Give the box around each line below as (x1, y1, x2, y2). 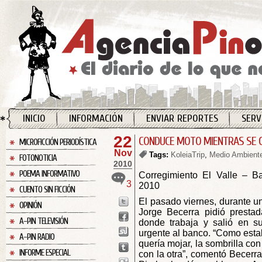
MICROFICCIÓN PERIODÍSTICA (19, 137, 96, 147)
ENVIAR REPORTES (146, 112, 218, 125)
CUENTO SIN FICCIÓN (19, 185, 75, 195)
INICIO (23, 112, 46, 125)
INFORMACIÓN (69, 112, 123, 125)
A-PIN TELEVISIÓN (19, 216, 68, 226)
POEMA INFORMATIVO (19, 169, 80, 179)
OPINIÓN (19, 201, 42, 211)
